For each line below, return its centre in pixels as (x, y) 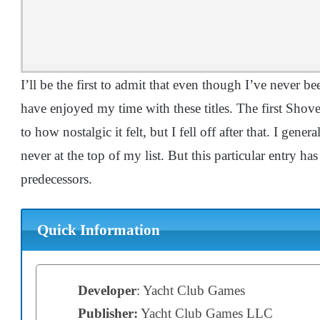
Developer (107, 290)
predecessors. (56, 179)
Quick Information (98, 230)
